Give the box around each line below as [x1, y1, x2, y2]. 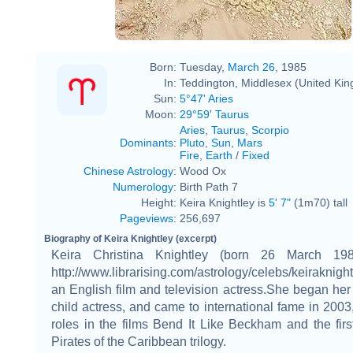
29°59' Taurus [180, 107, 249, 121]
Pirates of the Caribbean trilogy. [51, 334, 226, 348]
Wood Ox [180, 164, 226, 177]
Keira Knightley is [180, 195, 269, 209]
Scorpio [251, 123, 289, 136]
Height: [141, 195, 176, 209]
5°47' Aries [180, 91, 233, 105]
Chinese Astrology [84, 164, 173, 177]
